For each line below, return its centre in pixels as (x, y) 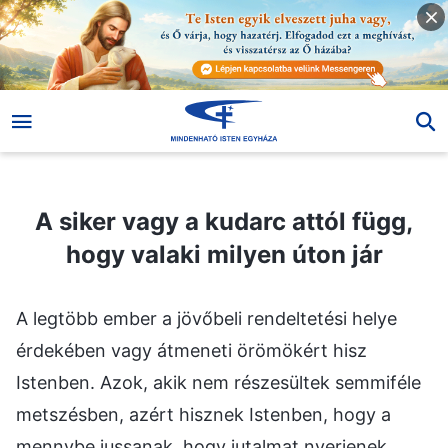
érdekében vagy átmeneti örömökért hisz (191, 350)
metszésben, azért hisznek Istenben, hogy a (203, 414)
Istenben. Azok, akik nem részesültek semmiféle (218, 382)
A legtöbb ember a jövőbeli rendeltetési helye (206, 318)
